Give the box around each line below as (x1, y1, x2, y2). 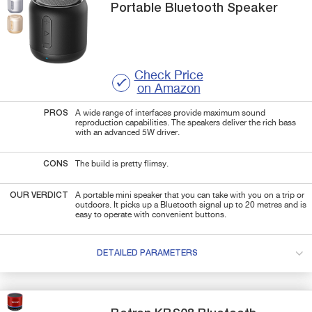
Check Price (134, 69, 203, 82)
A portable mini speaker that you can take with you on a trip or (75, 191, 304, 200)
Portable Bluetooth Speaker (111, 1, 278, 15)
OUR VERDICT (10, 191, 68, 200)
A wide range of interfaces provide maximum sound (75, 109, 265, 118)
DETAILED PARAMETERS (96, 249, 198, 258)
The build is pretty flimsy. (75, 159, 169, 169)
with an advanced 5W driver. (75, 128, 180, 137)
